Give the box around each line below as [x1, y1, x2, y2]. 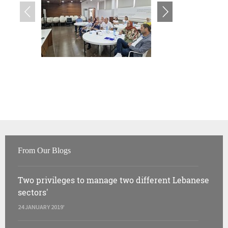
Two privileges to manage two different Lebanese [18, 174, 209, 185]
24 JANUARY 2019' [18, 203, 65, 211]
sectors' [18, 186, 48, 197]
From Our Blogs [18, 146, 71, 155]
